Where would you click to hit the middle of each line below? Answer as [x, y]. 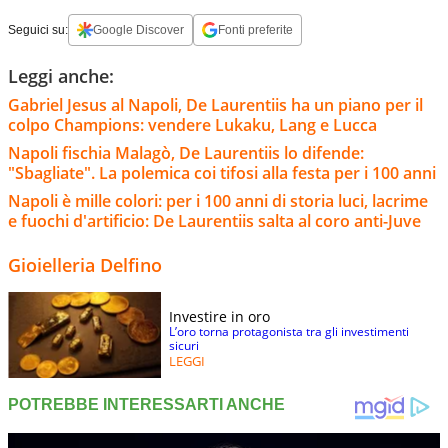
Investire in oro [219, 316]
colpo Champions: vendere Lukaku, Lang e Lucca [192, 124]
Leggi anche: [61, 75]
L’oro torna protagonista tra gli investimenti [289, 331]
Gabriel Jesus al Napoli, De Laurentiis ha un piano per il [215, 104]
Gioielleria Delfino [85, 264]
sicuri [184, 345]
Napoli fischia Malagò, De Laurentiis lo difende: [186, 152]
